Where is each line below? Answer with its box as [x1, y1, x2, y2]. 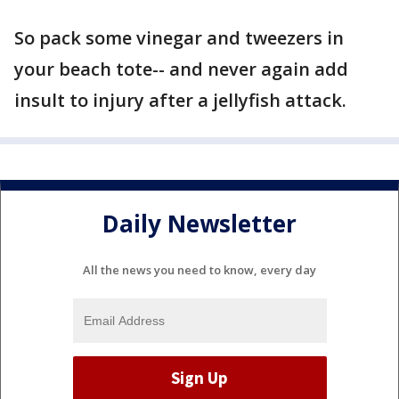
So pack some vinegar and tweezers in [14, 26, 344, 50]
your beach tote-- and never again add [14, 57, 348, 81]
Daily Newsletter [102, 208, 297, 240]
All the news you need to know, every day [83, 261, 316, 278]
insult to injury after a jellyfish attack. [14, 88, 351, 112]
